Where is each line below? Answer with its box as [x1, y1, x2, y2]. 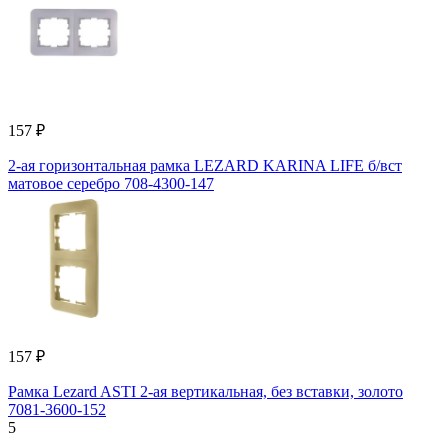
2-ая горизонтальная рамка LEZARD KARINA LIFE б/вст [8, 156, 402, 174]
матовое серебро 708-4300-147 [8, 174, 214, 192]
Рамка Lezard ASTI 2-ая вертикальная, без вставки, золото [8, 382, 403, 400]
